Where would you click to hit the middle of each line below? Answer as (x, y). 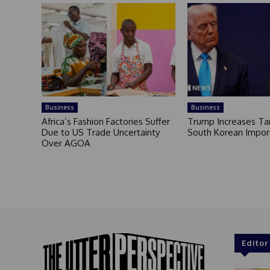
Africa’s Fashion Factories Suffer (105, 122)
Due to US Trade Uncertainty (100, 133)
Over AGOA (66, 143)
